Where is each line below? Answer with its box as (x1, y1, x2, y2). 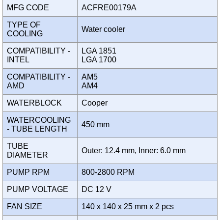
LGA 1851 (82, 47, 116, 55)
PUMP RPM (7, 168, 54, 177)
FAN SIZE (7, 202, 46, 211)
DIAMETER (7, 151, 52, 160)
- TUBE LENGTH (7, 125, 71, 134)
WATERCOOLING (7, 116, 71, 125)
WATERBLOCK (7, 99, 66, 108)
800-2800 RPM (82, 168, 138, 177)
